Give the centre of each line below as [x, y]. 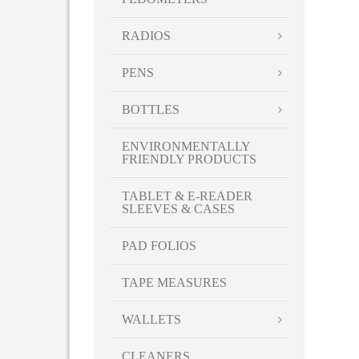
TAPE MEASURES [174, 283]
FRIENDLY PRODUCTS [189, 159]
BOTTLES [151, 110]
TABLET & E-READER [187, 196]
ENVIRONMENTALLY [186, 147]
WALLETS [151, 320]
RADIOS [146, 36]
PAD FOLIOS [159, 246]
